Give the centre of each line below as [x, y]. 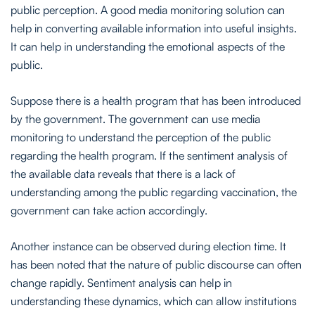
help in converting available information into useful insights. [154, 28]
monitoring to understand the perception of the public [141, 137]
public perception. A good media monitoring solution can [148, 9]
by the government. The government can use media [135, 118]
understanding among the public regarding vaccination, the [154, 192]
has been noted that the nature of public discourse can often [156, 264]
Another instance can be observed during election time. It [148, 246]
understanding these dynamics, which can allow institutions [154, 301]
